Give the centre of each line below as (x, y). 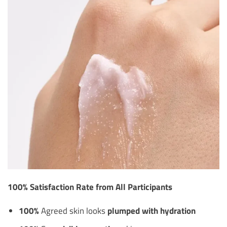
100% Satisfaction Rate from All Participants (90, 186)
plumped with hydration (151, 211)
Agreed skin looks (73, 211)
